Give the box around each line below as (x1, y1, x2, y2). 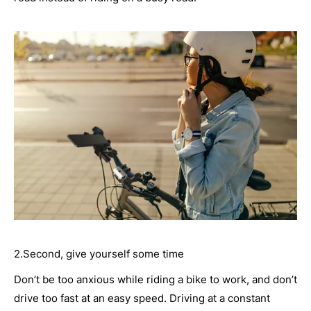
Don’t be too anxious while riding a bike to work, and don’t (14, 272, 297, 286)
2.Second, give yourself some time (14, 246, 184, 260)
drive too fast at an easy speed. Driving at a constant (14, 291, 270, 305)
